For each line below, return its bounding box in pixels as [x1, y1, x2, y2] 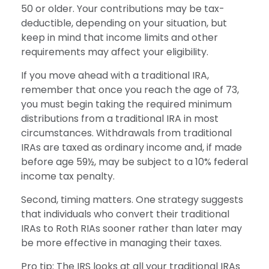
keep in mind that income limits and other [21, 30, 218, 44]
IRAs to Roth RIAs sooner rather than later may [21, 221, 242, 235]
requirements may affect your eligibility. [21, 44, 208, 59]
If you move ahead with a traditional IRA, [21, 68, 209, 82]
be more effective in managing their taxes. [21, 235, 222, 250]
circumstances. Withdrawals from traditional [21, 125, 232, 140]
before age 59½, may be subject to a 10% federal [21, 154, 248, 169]
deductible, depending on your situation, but [21, 16, 227, 30]
